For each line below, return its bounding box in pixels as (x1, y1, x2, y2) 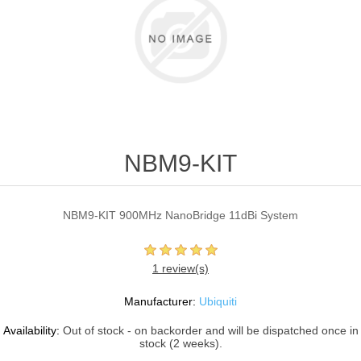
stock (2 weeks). (139, 337, 222, 351)
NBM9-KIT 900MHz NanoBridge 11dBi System (63, 209, 298, 222)
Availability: (2, 324, 60, 338)
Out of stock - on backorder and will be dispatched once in (62, 324, 359, 338)
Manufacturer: (124, 295, 196, 309)
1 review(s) (152, 262, 209, 276)
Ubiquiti (199, 295, 237, 309)
